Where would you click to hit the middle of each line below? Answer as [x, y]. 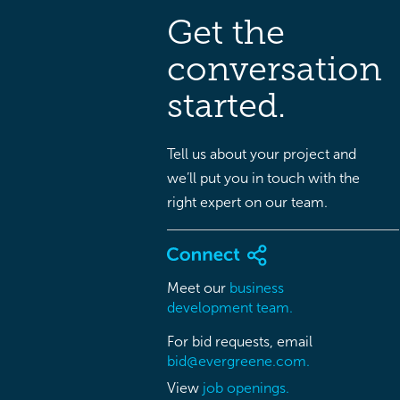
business [257, 287]
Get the [226, 32]
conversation [275, 69]
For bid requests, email [240, 341]
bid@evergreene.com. [238, 361]
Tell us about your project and [262, 154]
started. [226, 105]
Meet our [198, 287]
